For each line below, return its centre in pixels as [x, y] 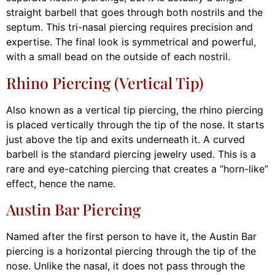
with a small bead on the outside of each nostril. [118, 57]
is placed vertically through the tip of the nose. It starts [135, 124]
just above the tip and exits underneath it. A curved [126, 139]
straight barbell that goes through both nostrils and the [134, 13]
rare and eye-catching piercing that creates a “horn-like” [137, 168]
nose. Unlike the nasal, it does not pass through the [126, 266]
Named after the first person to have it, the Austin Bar [131, 237]
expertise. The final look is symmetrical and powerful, [131, 42]
